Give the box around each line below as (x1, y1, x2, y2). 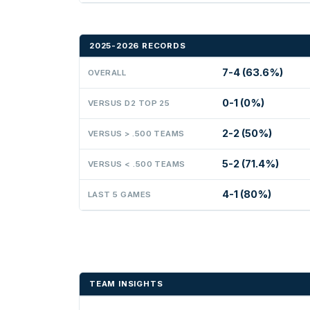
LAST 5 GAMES (88, 189, 152, 199)
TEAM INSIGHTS (89, 279, 163, 289)
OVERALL (88, 67, 127, 77)
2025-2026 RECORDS (89, 40, 186, 51)
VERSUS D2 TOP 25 (88, 98, 170, 108)
